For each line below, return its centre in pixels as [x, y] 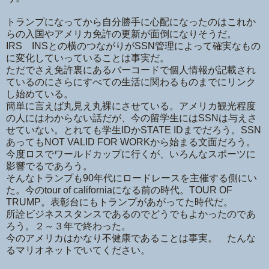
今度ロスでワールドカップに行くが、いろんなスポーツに [131, 154]
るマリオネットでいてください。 [78, 250]
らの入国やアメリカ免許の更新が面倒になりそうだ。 [121, 34]
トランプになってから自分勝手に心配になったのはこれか [131, 22]
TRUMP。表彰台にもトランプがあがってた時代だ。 [119, 202]
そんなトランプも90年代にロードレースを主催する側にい [131, 178]
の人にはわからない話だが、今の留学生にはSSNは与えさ [131, 118]
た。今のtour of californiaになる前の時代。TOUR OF [119, 190]
